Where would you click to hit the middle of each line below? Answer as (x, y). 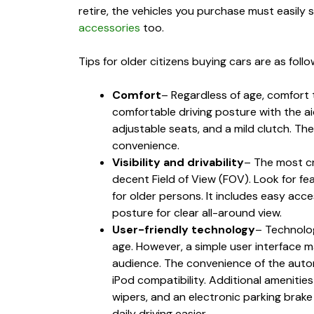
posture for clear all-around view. (197, 212)
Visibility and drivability (178, 162)
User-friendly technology (184, 229)
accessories (109, 27)
